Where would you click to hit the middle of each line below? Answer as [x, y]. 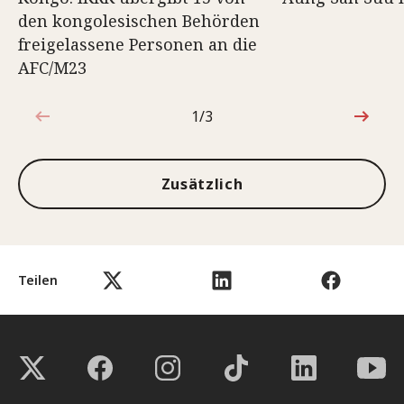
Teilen [38, 280]
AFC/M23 [52, 68]
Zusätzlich [202, 184]
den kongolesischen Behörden [139, 21]
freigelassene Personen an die [138, 44]
